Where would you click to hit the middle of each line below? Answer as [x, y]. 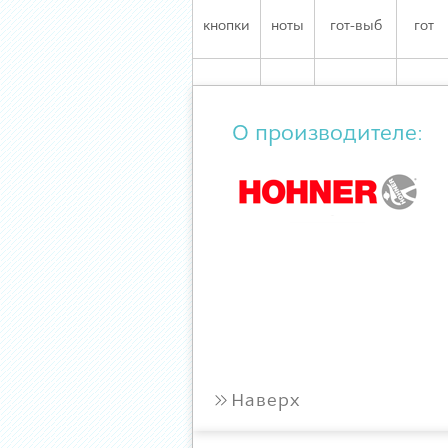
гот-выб [355, 26]
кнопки [226, 26]
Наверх [265, 401]
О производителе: [327, 134]
